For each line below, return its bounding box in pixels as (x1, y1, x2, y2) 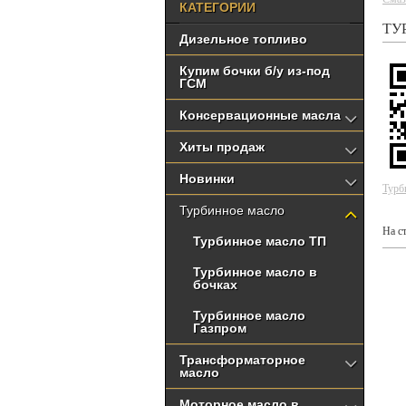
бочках (193, 277, 237, 292)
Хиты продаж (179, 140, 265, 154)
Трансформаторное (179, 353, 305, 367)
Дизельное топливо (179, 32, 307, 46)
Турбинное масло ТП (193, 234, 326, 248)
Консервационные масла (179, 108, 341, 122)
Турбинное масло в (193, 265, 317, 279)
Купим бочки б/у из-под (179, 63, 330, 78)
